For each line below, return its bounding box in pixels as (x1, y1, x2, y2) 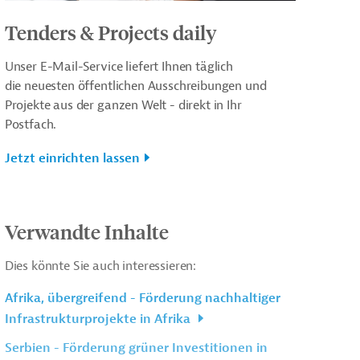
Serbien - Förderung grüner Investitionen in (4, 339, 268, 356)
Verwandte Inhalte (4, 219, 169, 243)
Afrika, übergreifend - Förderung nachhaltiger (4, 289, 280, 306)
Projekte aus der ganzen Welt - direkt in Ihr (4, 96, 242, 113)
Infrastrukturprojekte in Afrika (4, 310, 194, 327)
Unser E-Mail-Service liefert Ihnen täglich (4, 58, 233, 75)
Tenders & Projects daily (4, 19, 217, 44)
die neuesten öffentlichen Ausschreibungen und (4, 77, 267, 94)
